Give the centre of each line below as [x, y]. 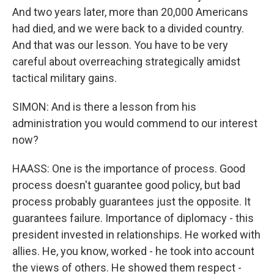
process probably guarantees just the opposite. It [131, 202]
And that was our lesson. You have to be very [120, 45]
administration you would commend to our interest [135, 123]
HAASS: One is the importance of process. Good [129, 168]
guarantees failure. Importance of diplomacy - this [133, 218]
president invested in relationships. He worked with [136, 235]
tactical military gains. [65, 78]
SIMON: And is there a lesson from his [104, 107]
